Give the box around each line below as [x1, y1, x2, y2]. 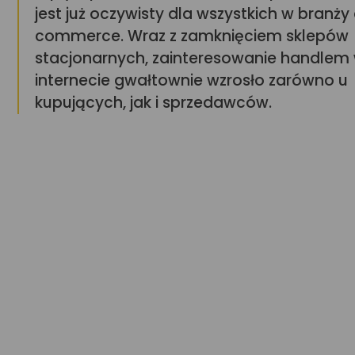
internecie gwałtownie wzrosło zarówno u [35, 70, 348, 91]
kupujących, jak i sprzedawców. [35, 92, 272, 113]
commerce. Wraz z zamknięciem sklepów [35, 25, 349, 47]
